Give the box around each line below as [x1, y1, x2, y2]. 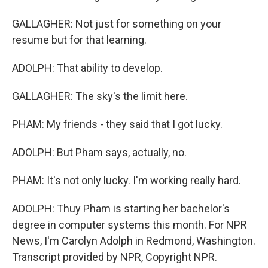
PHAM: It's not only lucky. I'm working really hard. [12, 174, 241, 187]
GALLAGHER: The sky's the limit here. [12, 90, 188, 102]
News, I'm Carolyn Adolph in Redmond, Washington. [12, 234, 255, 247]
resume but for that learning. [12, 33, 147, 46]
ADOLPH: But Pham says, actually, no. [12, 146, 187, 159]
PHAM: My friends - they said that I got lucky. [12, 118, 223, 130]
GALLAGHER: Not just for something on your [12, 17, 221, 30]
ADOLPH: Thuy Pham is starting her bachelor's [12, 202, 230, 215]
